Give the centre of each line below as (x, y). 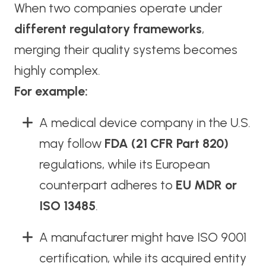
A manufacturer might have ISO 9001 (142, 237)
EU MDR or (206, 185)
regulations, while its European (124, 164)
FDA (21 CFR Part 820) (166, 144)
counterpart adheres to (107, 185)
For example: (51, 91)
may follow (72, 144)
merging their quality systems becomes (126, 50)
